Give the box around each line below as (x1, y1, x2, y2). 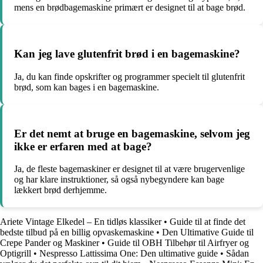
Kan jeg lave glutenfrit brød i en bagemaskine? (14, 48, 240, 60)
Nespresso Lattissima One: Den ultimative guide (39, 248, 218, 259)
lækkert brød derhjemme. (14, 185, 107, 195)
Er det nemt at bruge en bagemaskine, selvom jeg (14, 127, 250, 140)
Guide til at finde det (170, 217, 245, 227)
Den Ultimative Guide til (162, 227, 254, 238)
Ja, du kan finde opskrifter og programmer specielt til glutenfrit (14, 71, 245, 82)
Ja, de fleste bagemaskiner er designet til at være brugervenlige (14, 164, 245, 174)
